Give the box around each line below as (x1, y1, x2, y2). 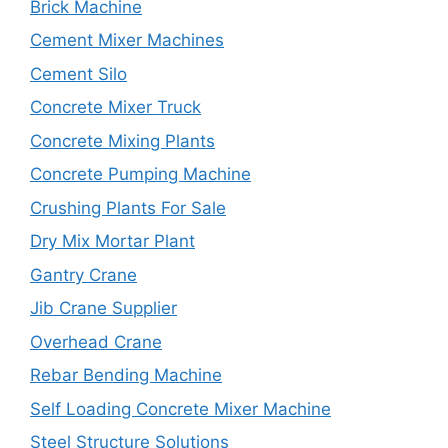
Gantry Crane (30, 264, 137, 285)
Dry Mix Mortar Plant (30, 231, 195, 252)
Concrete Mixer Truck (30, 97, 201, 118)
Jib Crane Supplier (30, 298, 177, 319)
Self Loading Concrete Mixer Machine (30, 398, 331, 419)
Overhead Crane (30, 331, 162, 352)
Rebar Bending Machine (30, 365, 222, 386)
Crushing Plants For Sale (30, 197, 226, 218)
